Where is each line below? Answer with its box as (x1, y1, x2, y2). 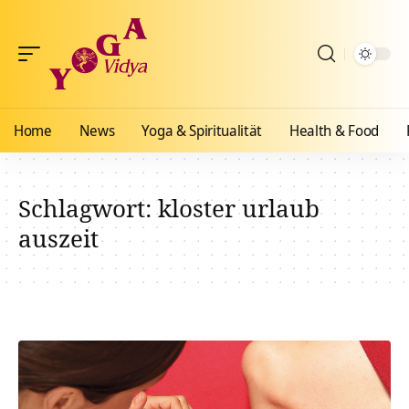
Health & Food (289, 121, 379, 141)
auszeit (18, 222, 99, 255)
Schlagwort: (18, 192, 158, 225)
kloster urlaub (158, 192, 320, 225)
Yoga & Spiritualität (142, 121, 263, 141)
